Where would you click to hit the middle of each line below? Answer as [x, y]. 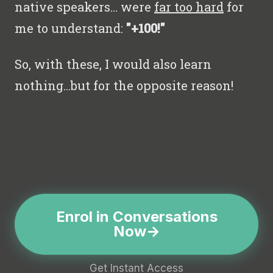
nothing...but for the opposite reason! [124, 85]
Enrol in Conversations [136, 216]
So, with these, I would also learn [113, 64]
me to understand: [70, 28]
